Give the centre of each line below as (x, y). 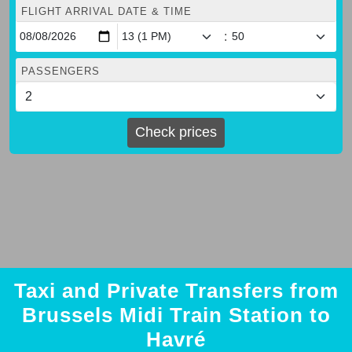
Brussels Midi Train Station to (176, 315)
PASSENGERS (60, 71)
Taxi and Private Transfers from (176, 290)
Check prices (176, 132)
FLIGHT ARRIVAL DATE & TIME (106, 11)
